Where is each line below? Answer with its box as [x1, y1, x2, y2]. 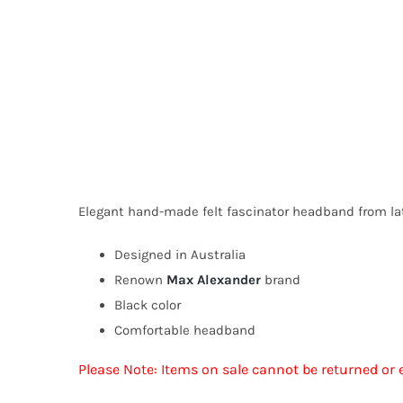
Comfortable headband [113, 321, 255, 338]
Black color [113, 296, 181, 313]
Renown [113, 271, 166, 288]
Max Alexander [166, 271, 261, 288]
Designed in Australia [113, 246, 246, 263]
